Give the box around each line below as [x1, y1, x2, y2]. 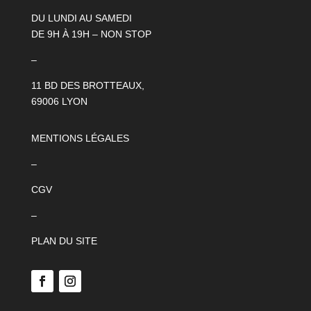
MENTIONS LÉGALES [31, 133, 129, 144]
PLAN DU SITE [31, 235, 97, 246]
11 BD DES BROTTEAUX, [31, 80, 144, 91]
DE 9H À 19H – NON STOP [31, 28, 151, 40]
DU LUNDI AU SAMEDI [31, 12, 132, 24]
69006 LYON [31, 96, 87, 107]
